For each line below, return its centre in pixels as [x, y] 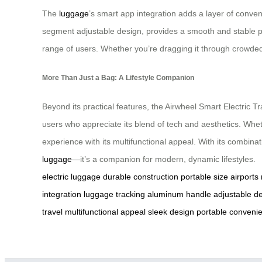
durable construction [141, 176]
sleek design [171, 211]
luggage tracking [114, 194]
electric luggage [71, 176]
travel [52, 211]
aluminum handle [179, 194]
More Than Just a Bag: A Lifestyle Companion [118, 77]
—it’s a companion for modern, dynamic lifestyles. [164, 159]
